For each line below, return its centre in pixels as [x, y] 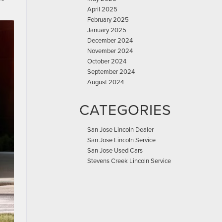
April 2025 [102, 9]
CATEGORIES [125, 110]
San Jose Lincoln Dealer [120, 129]
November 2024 [110, 51]
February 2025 [108, 19]
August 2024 [106, 82]
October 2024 [107, 61]
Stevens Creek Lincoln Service [129, 161]
